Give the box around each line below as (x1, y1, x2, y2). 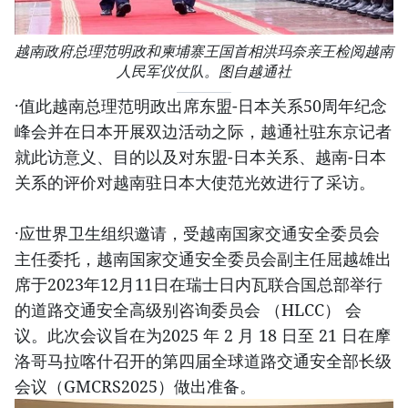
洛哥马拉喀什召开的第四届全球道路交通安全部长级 (15, 350, 392, 372)
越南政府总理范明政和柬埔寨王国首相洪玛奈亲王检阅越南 (15, 43, 393, 61)
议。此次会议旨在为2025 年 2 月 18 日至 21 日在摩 (15, 324, 391, 347)
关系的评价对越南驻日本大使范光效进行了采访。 (15, 171, 375, 194)
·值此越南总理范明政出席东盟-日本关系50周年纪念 (15, 95, 387, 117)
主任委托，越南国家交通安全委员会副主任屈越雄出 (15, 248, 392, 270)
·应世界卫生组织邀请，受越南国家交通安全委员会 (15, 222, 380, 245)
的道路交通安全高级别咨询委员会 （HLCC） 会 (15, 299, 362, 321)
